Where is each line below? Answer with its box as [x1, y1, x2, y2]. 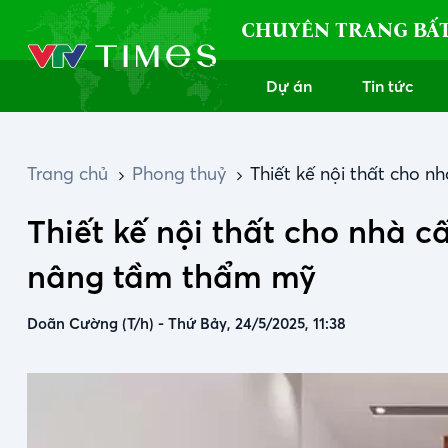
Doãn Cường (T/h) [27, 314, 158, 333]
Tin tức [362, 76, 414, 96]
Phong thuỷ [132, 162, 226, 185]
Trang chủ [27, 162, 108, 185]
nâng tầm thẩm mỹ [27, 257, 316, 296]
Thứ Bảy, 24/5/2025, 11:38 [168, 314, 346, 333]
